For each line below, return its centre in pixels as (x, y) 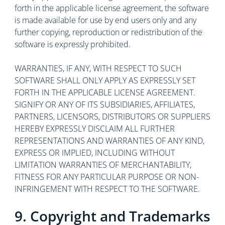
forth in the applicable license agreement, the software (111, 8)
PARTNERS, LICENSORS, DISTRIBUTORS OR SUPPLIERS (112, 117)
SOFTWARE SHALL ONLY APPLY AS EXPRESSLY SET (105, 80)
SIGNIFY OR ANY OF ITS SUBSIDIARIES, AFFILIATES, (104, 104)
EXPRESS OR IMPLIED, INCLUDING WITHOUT (94, 153)
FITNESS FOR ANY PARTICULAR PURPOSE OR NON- (106, 177)
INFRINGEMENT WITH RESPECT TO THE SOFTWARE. (107, 189)
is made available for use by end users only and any (105, 20)
